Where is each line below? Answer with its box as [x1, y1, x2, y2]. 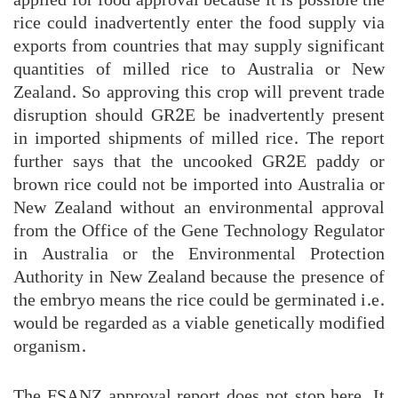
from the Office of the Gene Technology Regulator [13, 216, 385, 245]
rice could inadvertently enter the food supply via [13, 8, 385, 37]
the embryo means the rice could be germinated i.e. [13, 285, 385, 314]
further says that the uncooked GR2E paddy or [13, 147, 385, 176]
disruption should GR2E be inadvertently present [13, 100, 385, 130]
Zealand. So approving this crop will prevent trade [13, 77, 385, 107]
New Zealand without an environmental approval [13, 193, 385, 222]
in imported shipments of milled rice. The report [13, 123, 385, 153]
